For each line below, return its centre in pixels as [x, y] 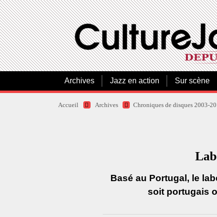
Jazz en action [135, 81]
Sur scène [192, 81]
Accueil [69, 105]
